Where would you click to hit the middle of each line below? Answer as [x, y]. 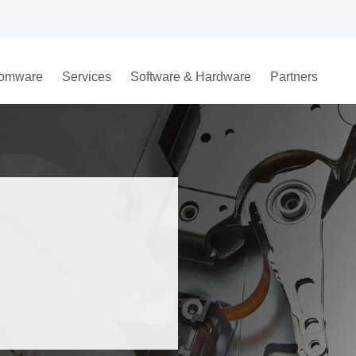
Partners [294, 77]
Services [86, 77]
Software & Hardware [190, 77]
